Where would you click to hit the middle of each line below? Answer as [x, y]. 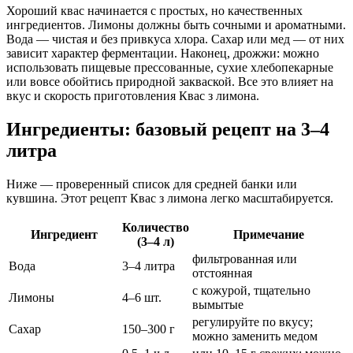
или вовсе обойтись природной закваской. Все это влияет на [170, 82]
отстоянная [222, 273]
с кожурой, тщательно [251, 291]
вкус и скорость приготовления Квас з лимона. [133, 96]
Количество [156, 228]
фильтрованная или [245, 259]
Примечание [268, 235]
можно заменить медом [255, 336]
